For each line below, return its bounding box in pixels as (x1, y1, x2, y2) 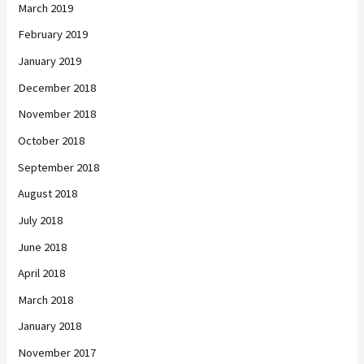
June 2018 (18, 239, 67, 254)
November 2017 (18, 345, 97, 361)
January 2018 (18, 318, 82, 334)
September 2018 (18, 159, 100, 175)
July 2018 (18, 212, 63, 227)
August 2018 (18, 186, 78, 201)
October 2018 (18, 132, 85, 148)
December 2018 (18, 80, 97, 95)
